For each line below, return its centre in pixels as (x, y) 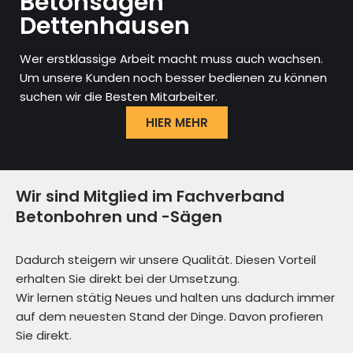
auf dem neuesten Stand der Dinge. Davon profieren (169, 317)
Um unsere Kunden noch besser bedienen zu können (173, 78)
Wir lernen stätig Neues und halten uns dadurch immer (175, 298)
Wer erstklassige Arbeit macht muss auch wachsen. (171, 59)
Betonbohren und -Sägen (119, 217)
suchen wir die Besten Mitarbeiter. (119, 97)
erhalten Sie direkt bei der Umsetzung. (128, 279)
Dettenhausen (105, 26)
